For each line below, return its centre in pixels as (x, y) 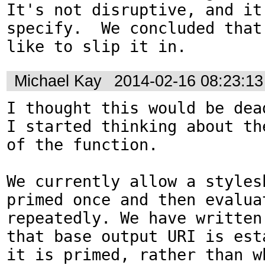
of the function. (82, 145)
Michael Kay (58, 81)
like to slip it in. (96, 47)
